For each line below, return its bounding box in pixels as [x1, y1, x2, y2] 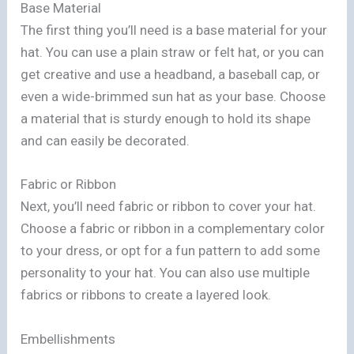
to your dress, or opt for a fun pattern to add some [21, 243, 321, 259]
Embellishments [21, 330, 116, 347]
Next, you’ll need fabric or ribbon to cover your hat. [21, 198, 317, 215]
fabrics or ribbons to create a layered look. [21, 287, 272, 303]
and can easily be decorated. [21, 133, 190, 149]
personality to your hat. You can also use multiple [21, 265, 311, 281]
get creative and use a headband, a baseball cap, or [21, 66, 321, 83]
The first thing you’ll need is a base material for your [21, 22, 328, 39]
